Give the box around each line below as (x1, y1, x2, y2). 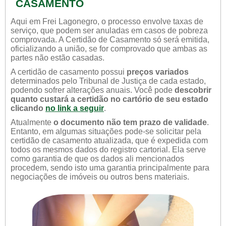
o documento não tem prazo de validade (53, 118, 207, 127)
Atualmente (11, 118, 53, 127)
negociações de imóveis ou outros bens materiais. (11, 173, 189, 181)
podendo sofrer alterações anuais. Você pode (11, 86, 175, 94)
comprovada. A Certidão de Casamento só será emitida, (11, 35, 209, 44)
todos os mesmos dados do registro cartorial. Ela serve (11, 145, 206, 154)
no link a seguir (45, 104, 104, 112)
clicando (11, 104, 45, 112)
